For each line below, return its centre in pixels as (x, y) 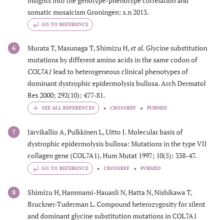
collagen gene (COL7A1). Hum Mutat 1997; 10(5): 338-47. (112, 156)
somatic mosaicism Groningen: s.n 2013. (88, 12)
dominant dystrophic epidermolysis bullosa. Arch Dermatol (117, 83)
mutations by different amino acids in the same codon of (112, 59)
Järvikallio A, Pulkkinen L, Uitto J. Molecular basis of (105, 132)
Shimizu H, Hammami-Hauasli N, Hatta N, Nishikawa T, (110, 192)
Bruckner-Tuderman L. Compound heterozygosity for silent (116, 204)
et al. (138, 48)
